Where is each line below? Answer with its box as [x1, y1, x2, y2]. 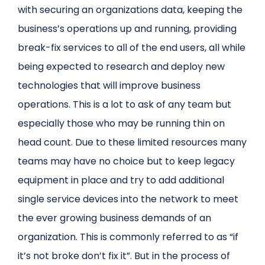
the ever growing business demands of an [18, 211, 212, 225]
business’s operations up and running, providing [18, 22, 237, 36]
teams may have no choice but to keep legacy [18, 154, 235, 169]
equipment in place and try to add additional [18, 173, 225, 188]
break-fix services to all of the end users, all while [18, 41, 246, 55]
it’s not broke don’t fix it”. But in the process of [18, 249, 231, 263]
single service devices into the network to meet [18, 192, 239, 206]
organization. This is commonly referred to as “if [18, 230, 239, 244]
